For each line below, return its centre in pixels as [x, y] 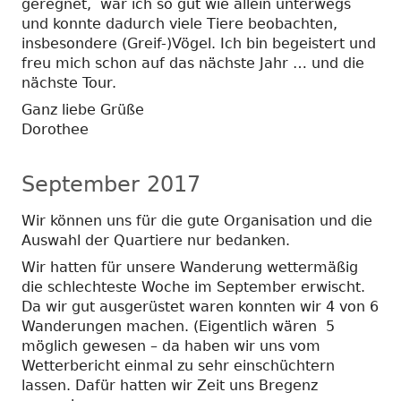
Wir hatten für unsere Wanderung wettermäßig [190, 267]
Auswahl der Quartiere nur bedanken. [156, 240]
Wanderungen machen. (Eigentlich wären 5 [178, 326]
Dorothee [55, 129]
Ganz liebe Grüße [85, 109]
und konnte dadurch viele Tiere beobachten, [179, 23]
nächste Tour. [69, 82]
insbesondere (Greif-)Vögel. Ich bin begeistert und [199, 43]
